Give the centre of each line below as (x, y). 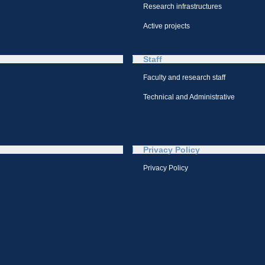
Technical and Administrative (189, 97)
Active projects (167, 26)
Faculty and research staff (184, 77)
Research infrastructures (182, 7)
